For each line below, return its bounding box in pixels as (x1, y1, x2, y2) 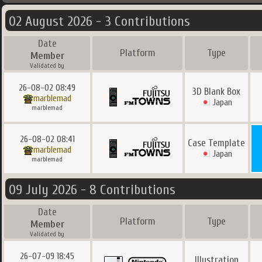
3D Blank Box (192, 86, 240, 97)
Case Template (188, 137, 245, 149)
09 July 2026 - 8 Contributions (9, 182, 175, 198)
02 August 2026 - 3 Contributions (9, 13, 190, 29)
